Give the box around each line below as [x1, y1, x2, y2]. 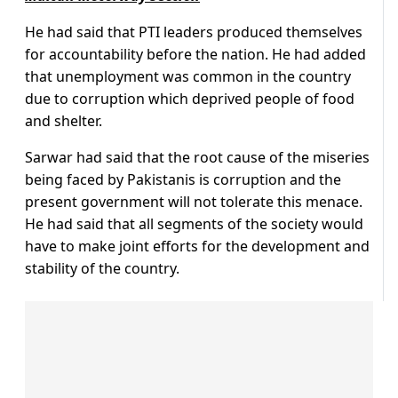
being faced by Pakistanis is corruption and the [25, 170, 341, 190]
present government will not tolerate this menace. [25, 192, 362, 212]
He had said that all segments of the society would [25, 214, 363, 235]
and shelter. [25, 111, 102, 131]
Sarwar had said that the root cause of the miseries [25, 147, 370, 168]
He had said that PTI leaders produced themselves [25, 22, 362, 43]
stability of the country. [25, 259, 179, 279]
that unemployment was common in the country [25, 67, 351, 87]
